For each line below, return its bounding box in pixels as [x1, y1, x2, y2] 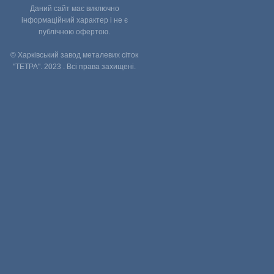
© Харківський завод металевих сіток [10, 51, 139, 60]
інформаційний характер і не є [21, 16, 128, 25]
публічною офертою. [39, 28, 111, 37]
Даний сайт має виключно [29, 4, 119, 13]
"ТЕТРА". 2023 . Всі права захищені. [13, 62, 136, 72]
